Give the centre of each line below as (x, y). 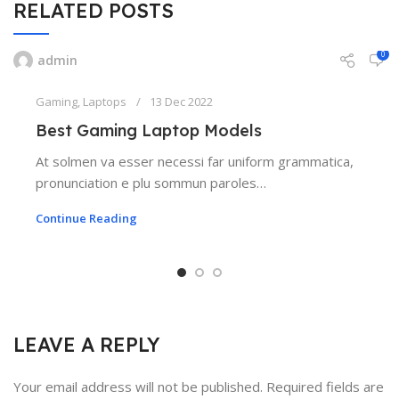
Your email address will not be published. (138, 386)
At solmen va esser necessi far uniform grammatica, (195, 161)
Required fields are (325, 386)
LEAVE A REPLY (86, 344)
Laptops (105, 101)
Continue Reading (86, 218)
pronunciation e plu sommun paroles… (151, 182)
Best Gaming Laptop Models (149, 130)
